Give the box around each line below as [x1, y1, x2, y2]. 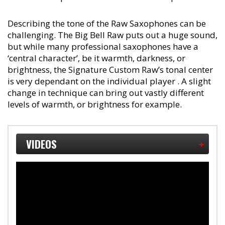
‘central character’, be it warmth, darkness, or [8, 52, 185, 64]
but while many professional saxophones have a [8, 40, 198, 52]
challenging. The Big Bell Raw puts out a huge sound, [8, 29, 217, 41]
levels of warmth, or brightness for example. [8, 98, 182, 110]
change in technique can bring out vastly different [8, 86, 204, 98]
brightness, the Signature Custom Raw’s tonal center [8, 63, 213, 75]
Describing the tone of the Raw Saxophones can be [8, 17, 206, 29]
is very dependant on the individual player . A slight [8, 75, 211, 87]
